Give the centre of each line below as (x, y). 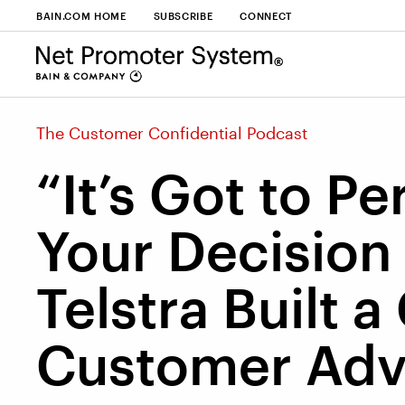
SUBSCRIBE (183, 16)
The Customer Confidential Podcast (172, 133)
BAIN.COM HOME (81, 16)
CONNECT (266, 16)
